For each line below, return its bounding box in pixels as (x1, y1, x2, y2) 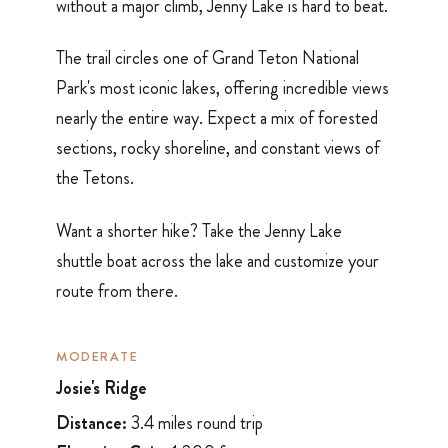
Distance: (56, 409, 127, 436)
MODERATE (56, 347, 139, 367)
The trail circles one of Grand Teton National (56, 45, 359, 72)
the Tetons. (56, 165, 134, 192)
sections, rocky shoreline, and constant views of (56, 135, 380, 162)
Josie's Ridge (56, 375, 147, 402)
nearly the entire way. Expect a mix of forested (56, 105, 378, 132)
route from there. (56, 277, 178, 304)
